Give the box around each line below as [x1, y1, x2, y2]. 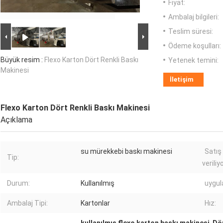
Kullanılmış [81, 179, 114, 188]
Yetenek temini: [168, 56, 219, 65]
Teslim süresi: [168, 27, 213, 36]
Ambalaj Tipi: [7, 199, 48, 208]
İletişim [170, 76, 194, 84]
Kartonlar [81, 199, 110, 208]
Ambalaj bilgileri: [168, 13, 219, 21]
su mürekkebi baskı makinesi [81, 147, 172, 156]
